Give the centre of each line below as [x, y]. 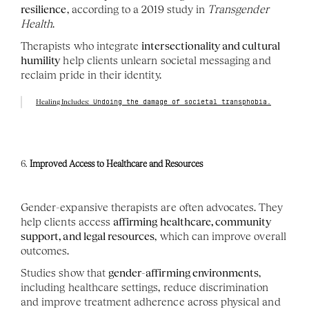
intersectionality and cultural [211, 46]
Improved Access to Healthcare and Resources [117, 164]
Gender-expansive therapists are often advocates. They [152, 207]
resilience [44, 9]
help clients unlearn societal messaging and [166, 60]
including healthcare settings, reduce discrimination [144, 287]
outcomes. [45, 251]
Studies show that [64, 273]
